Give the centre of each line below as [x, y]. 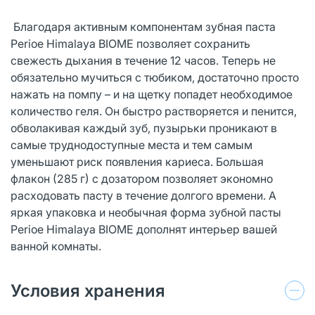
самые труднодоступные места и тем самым [131, 144]
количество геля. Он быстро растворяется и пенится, [154, 111]
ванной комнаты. [56, 246]
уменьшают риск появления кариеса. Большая [137, 161]
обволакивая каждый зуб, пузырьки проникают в [144, 128]
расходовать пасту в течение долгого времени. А [143, 195]
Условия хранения [88, 290]
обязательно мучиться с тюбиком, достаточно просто [155, 77]
